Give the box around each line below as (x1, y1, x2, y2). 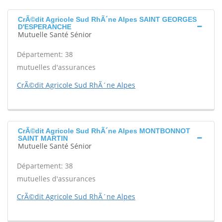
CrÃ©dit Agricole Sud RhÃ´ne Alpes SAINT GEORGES (18, 15, 197, 23)
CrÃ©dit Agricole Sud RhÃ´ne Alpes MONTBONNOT (18, 127, 190, 135)
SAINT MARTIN (18, 134, 68, 142)
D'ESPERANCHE (18, 23, 71, 31)
